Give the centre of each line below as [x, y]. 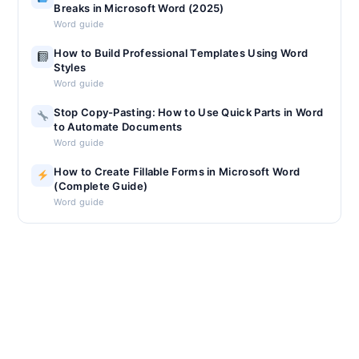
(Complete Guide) [101, 186]
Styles [70, 67]
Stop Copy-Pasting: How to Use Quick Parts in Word [189, 112]
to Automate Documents [118, 126]
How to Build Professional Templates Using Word [181, 52]
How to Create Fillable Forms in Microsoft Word [177, 171]
